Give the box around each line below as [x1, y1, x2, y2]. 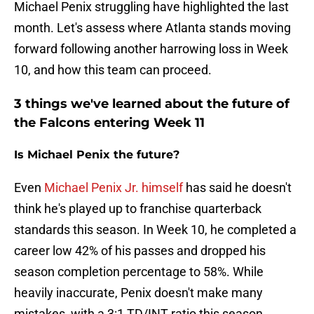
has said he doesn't [186, 180, 292, 196]
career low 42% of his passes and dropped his [14, 243, 266, 259]
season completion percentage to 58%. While [14, 264, 264, 280]
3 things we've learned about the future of [14, 96, 289, 112]
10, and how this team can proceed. [14, 62, 212, 78]
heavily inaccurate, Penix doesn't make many [14, 285, 263, 301]
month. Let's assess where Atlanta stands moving [14, 20, 291, 36]
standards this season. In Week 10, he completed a [14, 222, 296, 238]
